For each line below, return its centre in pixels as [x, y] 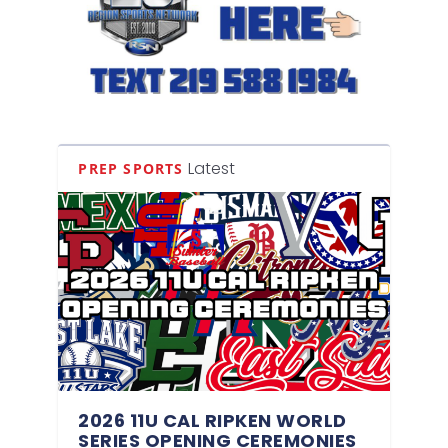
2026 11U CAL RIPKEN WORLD [212, 420]
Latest [211, 169]
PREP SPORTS [131, 169]
